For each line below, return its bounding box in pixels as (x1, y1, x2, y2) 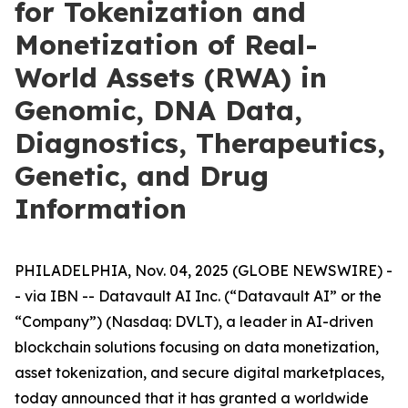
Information (15, 191, 187, 226)
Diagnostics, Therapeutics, (15, 126, 385, 160)
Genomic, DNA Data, (15, 93, 302, 127)
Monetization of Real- (15, 27, 318, 62)
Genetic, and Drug (15, 158, 269, 193)
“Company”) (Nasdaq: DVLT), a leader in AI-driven (15, 312, 373, 331)
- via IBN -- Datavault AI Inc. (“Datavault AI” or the (15, 287, 382, 305)
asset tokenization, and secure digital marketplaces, (15, 363, 384, 382)
